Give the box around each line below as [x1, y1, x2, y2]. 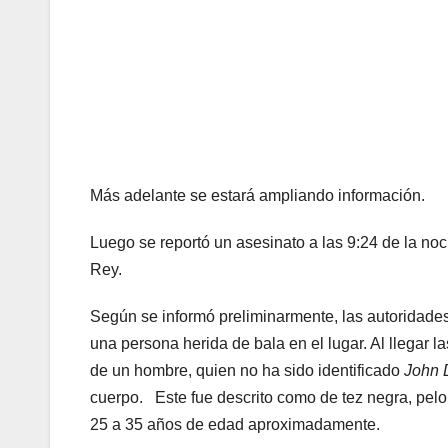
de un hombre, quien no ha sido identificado [90, 361, 404, 379]
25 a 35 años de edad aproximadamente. [90, 415, 388, 433]
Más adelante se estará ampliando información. [90, 186, 429, 204]
